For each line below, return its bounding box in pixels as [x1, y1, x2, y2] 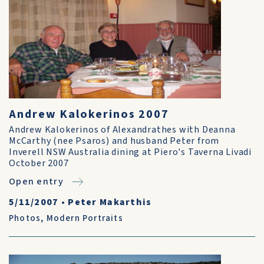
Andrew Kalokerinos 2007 [9, 106, 170, 123]
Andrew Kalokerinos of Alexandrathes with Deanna [9, 123, 236, 136]
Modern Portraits [46, 212, 123, 225]
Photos [9, 212, 41, 225]
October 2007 [9, 157, 69, 170]
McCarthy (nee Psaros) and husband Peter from [9, 134, 220, 147]
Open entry [9, 175, 64, 188]
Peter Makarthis [68, 196, 152, 209]
